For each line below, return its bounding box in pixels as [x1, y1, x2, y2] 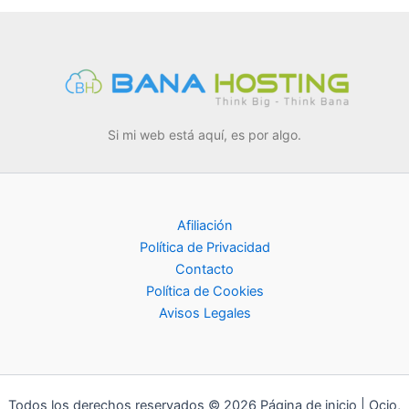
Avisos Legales [158, 305, 251, 322]
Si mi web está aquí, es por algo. [108, 127, 301, 143]
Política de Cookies [145, 283, 264, 300]
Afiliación [176, 217, 233, 235]
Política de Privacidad [139, 239, 270, 257]
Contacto [175, 261, 234, 278]
